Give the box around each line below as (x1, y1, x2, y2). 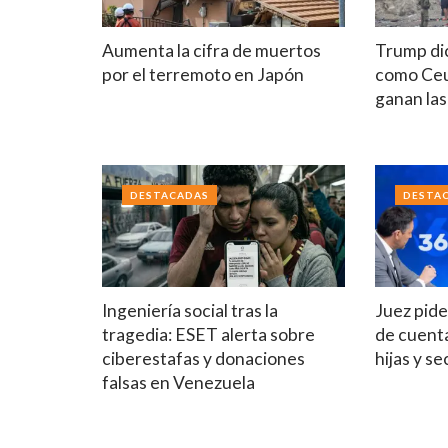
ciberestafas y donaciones (102, 347, 305, 369)
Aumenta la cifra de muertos (102, 40, 321, 62)
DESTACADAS (130, 189, 209, 202)
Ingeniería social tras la (102, 299, 278, 321)
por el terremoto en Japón (102, 64, 304, 86)
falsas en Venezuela (102, 371, 255, 393)
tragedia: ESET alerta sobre (102, 323, 315, 345)
